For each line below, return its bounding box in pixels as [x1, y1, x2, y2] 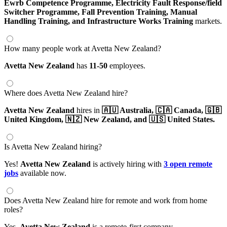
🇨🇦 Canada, [156, 105, 205, 115]
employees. [107, 61, 145, 70]
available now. [18, 168, 66, 177]
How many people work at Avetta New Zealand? [4, 44, 161, 53]
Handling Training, [4, 16, 72, 25]
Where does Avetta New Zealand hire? [4, 88, 128, 97]
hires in [74, 105, 102, 115]
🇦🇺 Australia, [102, 105, 156, 115]
